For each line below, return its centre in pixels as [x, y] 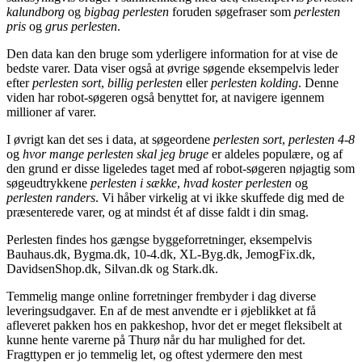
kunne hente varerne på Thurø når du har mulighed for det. [156, 339]
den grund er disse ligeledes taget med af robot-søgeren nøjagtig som [181, 168]
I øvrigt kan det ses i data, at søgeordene [110, 139]
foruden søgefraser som [232, 11]
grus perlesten [81, 26]
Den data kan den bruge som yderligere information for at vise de [172, 53]
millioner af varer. [51, 112]
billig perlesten [145, 82]
